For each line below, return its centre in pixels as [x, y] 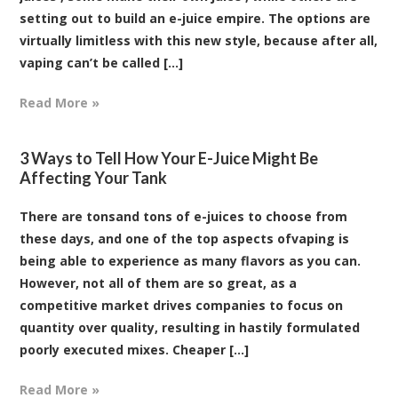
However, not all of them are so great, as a [159, 283]
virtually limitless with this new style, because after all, [199, 40]
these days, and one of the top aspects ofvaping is [185, 238]
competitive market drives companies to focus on [182, 305]
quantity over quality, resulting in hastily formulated [190, 327]
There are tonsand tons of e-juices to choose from [184, 216]
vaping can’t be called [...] [102, 62]
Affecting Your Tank [94, 177]
